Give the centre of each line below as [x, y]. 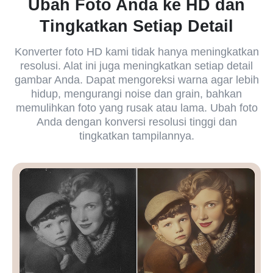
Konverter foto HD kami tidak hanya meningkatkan [136, 52]
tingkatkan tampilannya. [136, 136]
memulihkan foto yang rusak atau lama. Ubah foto [136, 108]
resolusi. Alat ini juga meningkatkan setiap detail [136, 66]
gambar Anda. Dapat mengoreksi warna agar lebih [136, 80]
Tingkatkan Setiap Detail [136, 26]
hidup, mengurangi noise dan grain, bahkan [136, 94]
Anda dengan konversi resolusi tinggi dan [136, 122]
